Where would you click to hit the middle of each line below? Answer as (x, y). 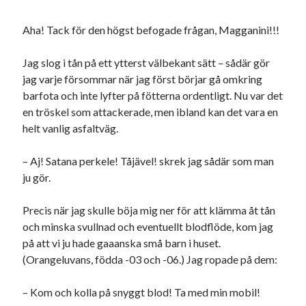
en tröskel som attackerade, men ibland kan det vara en (151, 111)
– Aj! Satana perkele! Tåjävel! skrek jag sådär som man (149, 161)
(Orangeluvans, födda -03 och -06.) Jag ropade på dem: (150, 259)
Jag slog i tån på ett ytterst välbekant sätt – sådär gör (147, 62)
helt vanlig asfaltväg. (71, 128)
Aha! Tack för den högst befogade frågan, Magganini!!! (151, 29)
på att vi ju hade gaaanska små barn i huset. (122, 242)
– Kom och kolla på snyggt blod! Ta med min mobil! (142, 292)
